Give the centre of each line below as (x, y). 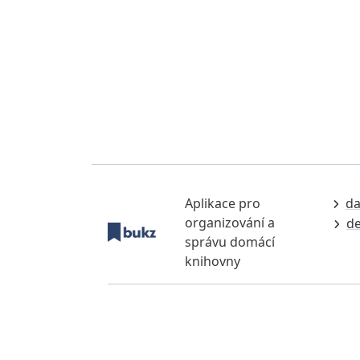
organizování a (230, 222)
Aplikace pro (223, 203)
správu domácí (230, 241)
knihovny (213, 261)
